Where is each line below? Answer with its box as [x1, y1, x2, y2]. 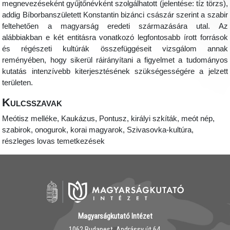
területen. [2, 79, 33, 87]
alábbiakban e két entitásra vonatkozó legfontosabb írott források [2, 33, 228, 42]
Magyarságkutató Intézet [78, 212, 152, 221]
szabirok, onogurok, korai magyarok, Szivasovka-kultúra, [2, 126, 194, 135]
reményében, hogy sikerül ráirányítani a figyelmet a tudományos [2, 56, 228, 65]
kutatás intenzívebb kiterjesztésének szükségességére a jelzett [2, 67, 228, 76]
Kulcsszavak [2, 96, 63, 109]
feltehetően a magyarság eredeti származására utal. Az [2, 22, 228, 31]
